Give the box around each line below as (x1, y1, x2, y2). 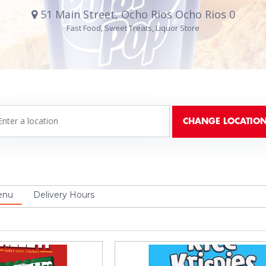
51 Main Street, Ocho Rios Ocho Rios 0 (37, 7, 235, 21)
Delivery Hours (33, 189, 95, 200)
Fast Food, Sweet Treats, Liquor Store (66, 23, 199, 33)
